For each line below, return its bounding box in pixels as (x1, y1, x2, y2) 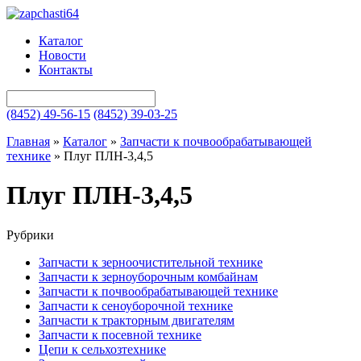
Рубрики (6, 227, 54, 242)
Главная (6, 135, 50, 148)
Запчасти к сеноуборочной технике (39, 298, 233, 313)
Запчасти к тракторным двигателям (39, 313, 234, 327)
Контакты (39, 63, 93, 77)
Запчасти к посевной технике (39, 327, 201, 342)
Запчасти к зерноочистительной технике (39, 255, 263, 269)
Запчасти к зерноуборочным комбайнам (39, 269, 258, 284)
